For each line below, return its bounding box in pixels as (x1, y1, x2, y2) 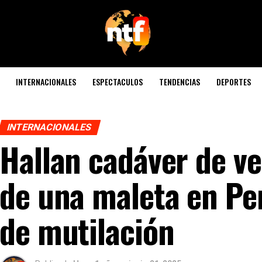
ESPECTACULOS (92, 75, 143, 88)
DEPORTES (216, 75, 251, 88)
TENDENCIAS (159, 75, 200, 88)
